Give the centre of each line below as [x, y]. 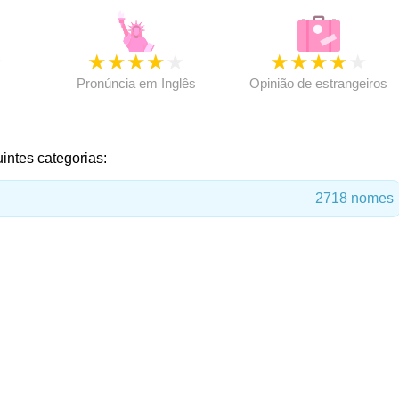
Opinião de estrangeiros [319, 83]
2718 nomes [354, 198]
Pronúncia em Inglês [136, 83]
